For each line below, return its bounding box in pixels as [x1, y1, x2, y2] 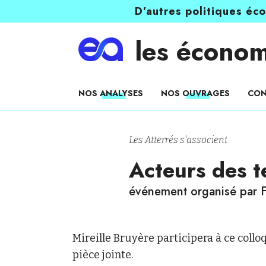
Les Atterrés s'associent [129, 134, 227, 145]
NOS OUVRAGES [161, 87, 230, 99]
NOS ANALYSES [78, 87, 143, 99]
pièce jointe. [72, 248, 133, 261]
